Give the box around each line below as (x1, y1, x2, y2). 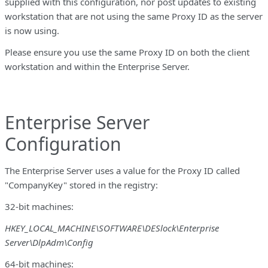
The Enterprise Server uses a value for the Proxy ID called (5, 164, 240, 176)
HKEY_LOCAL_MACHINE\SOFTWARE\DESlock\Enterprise (5, 221, 219, 234)
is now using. (5, 24, 59, 36)
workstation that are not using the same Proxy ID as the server (5, 10, 263, 22)
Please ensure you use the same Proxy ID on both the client (5, 45, 249, 58)
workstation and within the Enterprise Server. (5, 60, 190, 72)
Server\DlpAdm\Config (5, 236, 93, 248)
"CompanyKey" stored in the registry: (5, 178, 158, 191)
